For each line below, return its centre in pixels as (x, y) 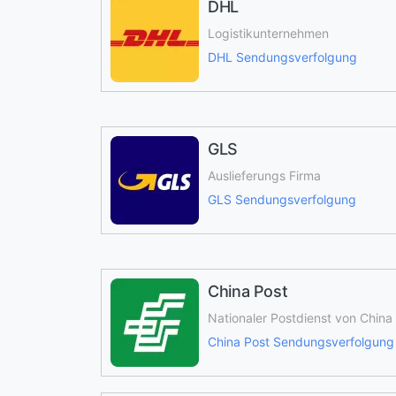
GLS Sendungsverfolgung (282, 199)
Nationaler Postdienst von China (300, 318)
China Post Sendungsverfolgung (301, 342)
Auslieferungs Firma (264, 175)
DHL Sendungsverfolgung (282, 57)
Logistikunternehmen (268, 33)
